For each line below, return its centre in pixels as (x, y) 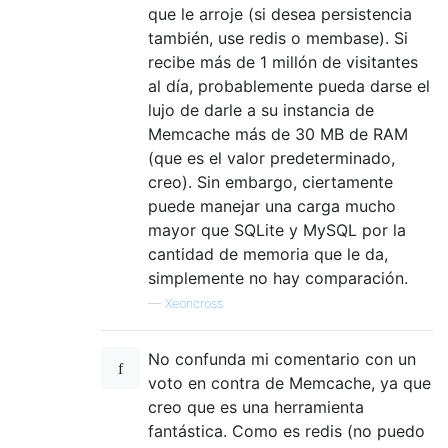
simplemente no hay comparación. (278, 277)
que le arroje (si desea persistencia (280, 13)
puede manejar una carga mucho (272, 205)
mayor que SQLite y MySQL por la (277, 229)
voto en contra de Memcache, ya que (289, 382)
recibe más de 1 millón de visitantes (283, 61)
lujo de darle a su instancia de (261, 109)
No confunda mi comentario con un (282, 358)
